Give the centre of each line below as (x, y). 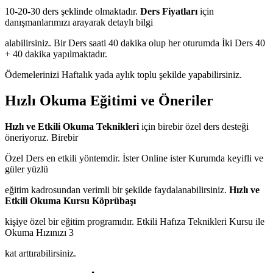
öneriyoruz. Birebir (41, 137)
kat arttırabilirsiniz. (41, 253)
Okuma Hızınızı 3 (39, 232)
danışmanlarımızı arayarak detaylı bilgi (79, 22)
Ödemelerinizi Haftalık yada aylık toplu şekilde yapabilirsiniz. (123, 74)
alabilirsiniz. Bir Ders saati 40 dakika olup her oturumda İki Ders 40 (135, 43)
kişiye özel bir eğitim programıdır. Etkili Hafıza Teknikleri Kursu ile (135, 221)
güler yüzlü (27, 169)
